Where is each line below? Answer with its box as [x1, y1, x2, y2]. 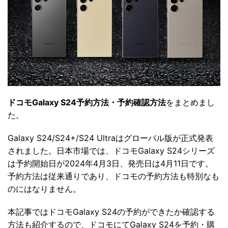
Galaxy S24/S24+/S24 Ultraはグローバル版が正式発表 [8, 132, 213, 143]
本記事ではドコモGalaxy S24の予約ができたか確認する [8, 206, 215, 217]
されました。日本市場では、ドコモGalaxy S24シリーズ [8, 145, 215, 156]
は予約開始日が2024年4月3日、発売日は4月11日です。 [8, 158, 213, 168]
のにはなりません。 [8, 183, 81, 194]
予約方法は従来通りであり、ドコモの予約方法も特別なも [8, 170, 219, 181]
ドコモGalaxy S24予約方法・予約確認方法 [8, 97, 166, 107]
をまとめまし [166, 97, 215, 107]
